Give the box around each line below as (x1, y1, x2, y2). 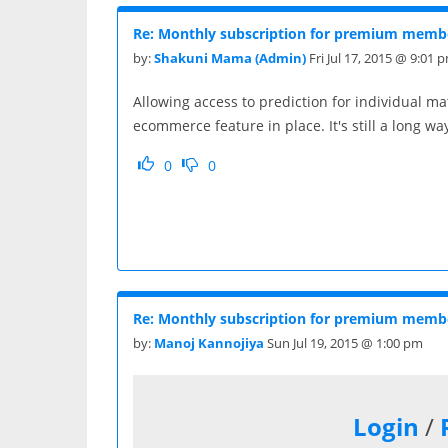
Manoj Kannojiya (154, 333, 264, 352)
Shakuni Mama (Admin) (154, 48, 306, 67)
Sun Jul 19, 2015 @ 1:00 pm (264, 333, 423, 352)
